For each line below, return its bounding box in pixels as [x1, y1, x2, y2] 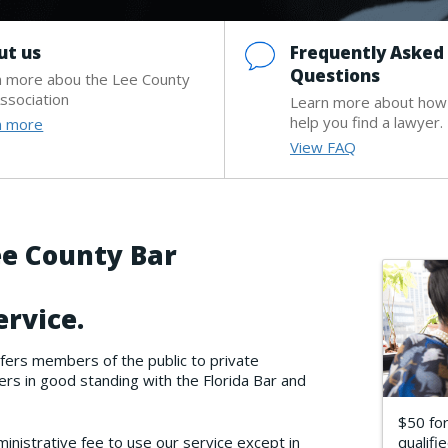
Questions [289, 63, 380, 87]
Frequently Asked [289, 40, 444, 64]
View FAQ [289, 136, 356, 157]
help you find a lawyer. [289, 111, 443, 132]
